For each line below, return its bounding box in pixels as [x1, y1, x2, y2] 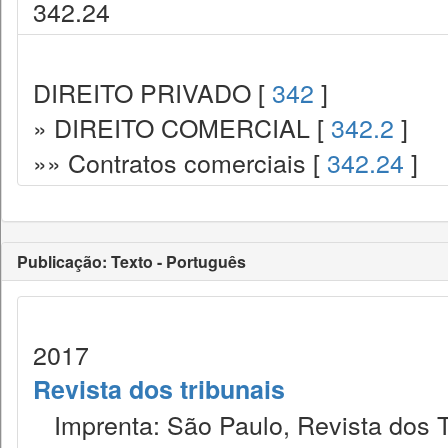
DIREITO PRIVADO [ [33, 74, 272, 110]
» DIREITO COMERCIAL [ [33, 109, 331, 145]
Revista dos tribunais [33, 371, 285, 407]
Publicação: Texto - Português [17, 250, 246, 273]
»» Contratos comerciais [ [33, 144, 327, 180]
